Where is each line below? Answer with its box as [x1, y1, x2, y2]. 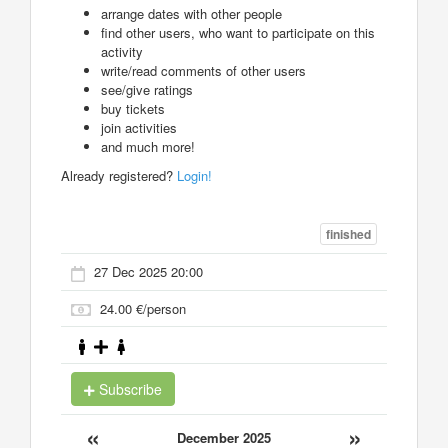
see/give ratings [101, 79, 193, 99]
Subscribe [95, 378, 162, 399]
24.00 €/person [100, 298, 186, 318]
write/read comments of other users [101, 60, 306, 80]
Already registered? [61, 165, 177, 185]
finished [326, 225, 371, 244]
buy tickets [101, 98, 165, 118]
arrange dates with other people [101, 3, 282, 23]
